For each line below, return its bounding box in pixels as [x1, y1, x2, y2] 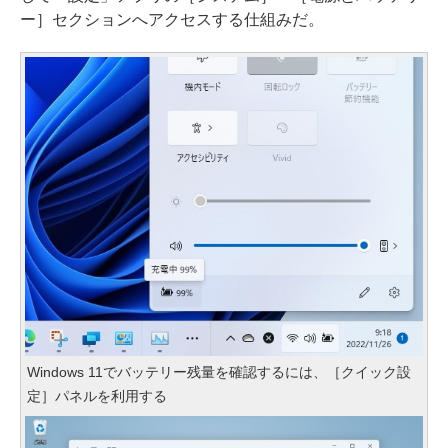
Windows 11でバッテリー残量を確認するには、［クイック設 [27, 363, 411, 380]
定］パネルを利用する [27, 387, 167, 404]
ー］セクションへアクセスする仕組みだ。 [20, 11, 324, 28]
